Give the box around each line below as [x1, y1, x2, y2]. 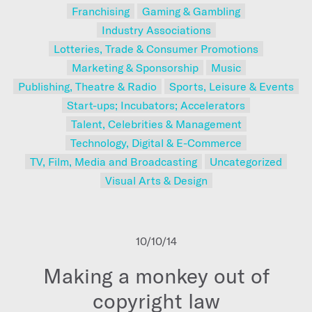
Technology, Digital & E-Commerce [70, 136, 242, 149]
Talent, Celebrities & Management [70, 117, 242, 130]
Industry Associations [101, 23, 211, 36]
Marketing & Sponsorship [71, 61, 198, 74]
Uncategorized [210, 155, 282, 168]
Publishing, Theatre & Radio [18, 79, 157, 93]
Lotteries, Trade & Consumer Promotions [54, 42, 258, 55]
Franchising [72, 4, 130, 17]
